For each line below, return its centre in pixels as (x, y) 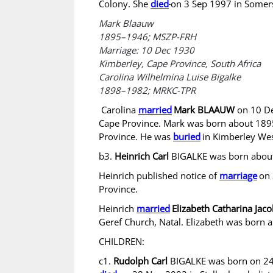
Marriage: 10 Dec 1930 (147, 50)
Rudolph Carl (140, 261)
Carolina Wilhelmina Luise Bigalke (170, 77)
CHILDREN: (122, 241)
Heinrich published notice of (159, 175)
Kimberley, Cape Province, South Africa (180, 63)
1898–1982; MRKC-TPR (147, 90)
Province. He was (136, 136)
